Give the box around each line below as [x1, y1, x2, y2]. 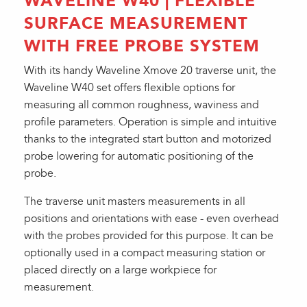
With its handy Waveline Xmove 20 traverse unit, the [24, 64, 276, 77]
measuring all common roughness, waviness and [24, 98, 259, 112]
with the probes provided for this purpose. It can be [24, 229, 273, 243]
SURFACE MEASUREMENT [24, 13, 248, 33]
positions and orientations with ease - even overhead [24, 212, 279, 225]
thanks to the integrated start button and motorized [24, 132, 271, 146]
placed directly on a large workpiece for [24, 263, 217, 277]
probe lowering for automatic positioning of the [24, 149, 254, 163]
